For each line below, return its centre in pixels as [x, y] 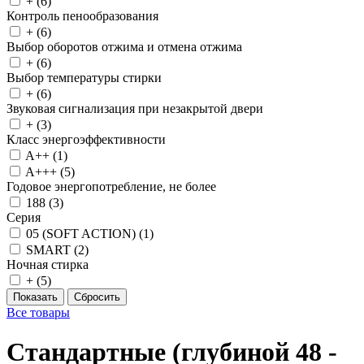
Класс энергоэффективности [86, 139]
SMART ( [52, 250]
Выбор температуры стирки [84, 78]
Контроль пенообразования [82, 16]
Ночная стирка [48, 264]
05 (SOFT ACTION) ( [84, 234]
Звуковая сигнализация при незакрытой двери [135, 108]
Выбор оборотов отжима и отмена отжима [124, 47]
